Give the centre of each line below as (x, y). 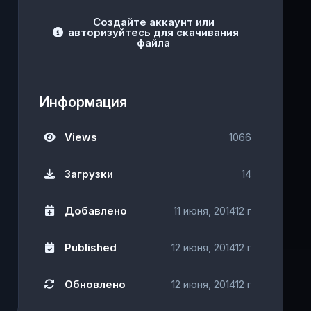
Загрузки (89, 174)
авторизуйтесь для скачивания (154, 33)
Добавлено (95, 211)
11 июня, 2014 (204, 211)
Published (90, 248)
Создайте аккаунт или (153, 22)
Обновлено (95, 285)
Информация (83, 102)
